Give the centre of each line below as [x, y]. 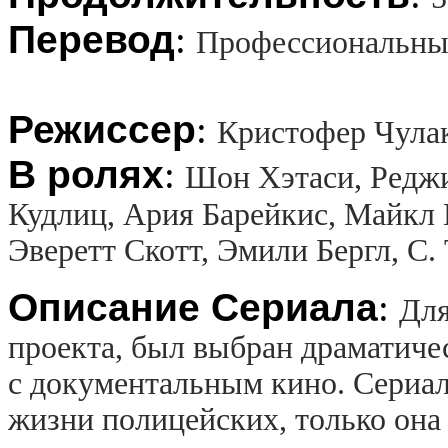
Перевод [91, 39]
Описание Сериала [193, 307]
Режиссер [102, 129]
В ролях [86, 174]
